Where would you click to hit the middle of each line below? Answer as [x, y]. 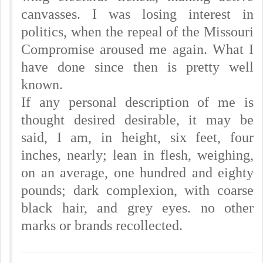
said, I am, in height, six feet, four [137, 137]
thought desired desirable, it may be [137, 120]
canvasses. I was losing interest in [137, 14]
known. [42, 85]
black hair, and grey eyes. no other [137, 208]
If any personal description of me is [137, 102]
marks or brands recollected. [102, 225]
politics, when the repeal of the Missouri [137, 32]
